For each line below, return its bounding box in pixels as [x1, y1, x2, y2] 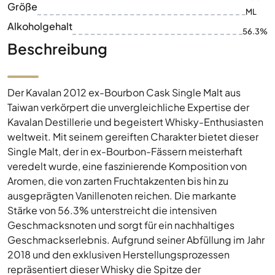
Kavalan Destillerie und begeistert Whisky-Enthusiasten [7, 115, 263, 128]
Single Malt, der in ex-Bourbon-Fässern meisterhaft [7, 145, 242, 158]
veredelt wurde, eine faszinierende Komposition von [7, 160, 247, 172]
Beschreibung [7, 39, 107, 58]
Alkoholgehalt [7, 20, 72, 33]
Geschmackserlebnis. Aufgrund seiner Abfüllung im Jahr [7, 233, 265, 246]
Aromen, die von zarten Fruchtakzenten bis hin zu [7, 174, 228, 187]
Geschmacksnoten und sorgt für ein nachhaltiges [7, 219, 234, 231]
